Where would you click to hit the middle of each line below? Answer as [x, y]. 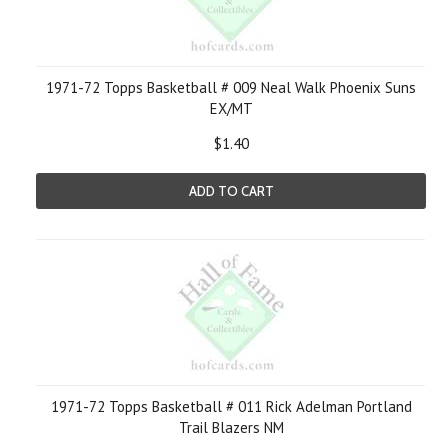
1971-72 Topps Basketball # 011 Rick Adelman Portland [231, 406]
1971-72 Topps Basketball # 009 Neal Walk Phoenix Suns [231, 87]
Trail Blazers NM [231, 427]
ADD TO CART [231, 191]
